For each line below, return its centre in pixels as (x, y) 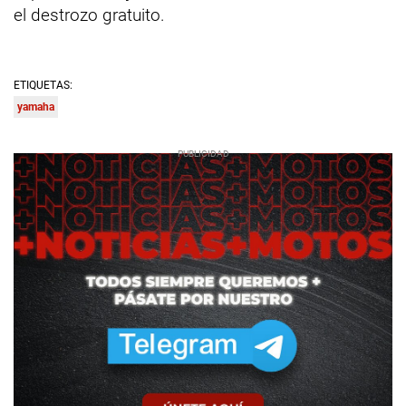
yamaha (36, 106)
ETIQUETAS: (43, 85)
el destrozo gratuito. (89, 14)
